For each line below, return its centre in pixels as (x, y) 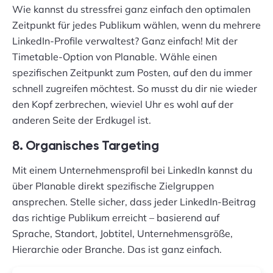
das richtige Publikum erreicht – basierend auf (116, 218)
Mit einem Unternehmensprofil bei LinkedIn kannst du (132, 170)
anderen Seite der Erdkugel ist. (82, 120)
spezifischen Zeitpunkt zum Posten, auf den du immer (132, 73)
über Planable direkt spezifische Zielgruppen (113, 186)
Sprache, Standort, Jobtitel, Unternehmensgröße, (122, 233)
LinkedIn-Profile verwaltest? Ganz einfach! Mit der (125, 41)
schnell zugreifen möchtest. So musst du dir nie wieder (135, 88)
